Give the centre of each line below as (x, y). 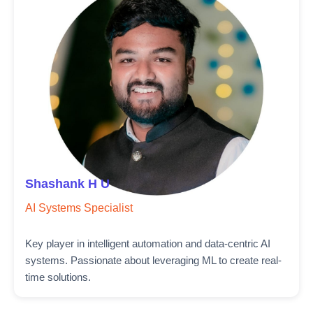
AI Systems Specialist (79, 208)
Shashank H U (67, 184)
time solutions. (58, 277)
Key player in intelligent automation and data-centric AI (148, 243)
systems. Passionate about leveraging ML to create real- (153, 260)
